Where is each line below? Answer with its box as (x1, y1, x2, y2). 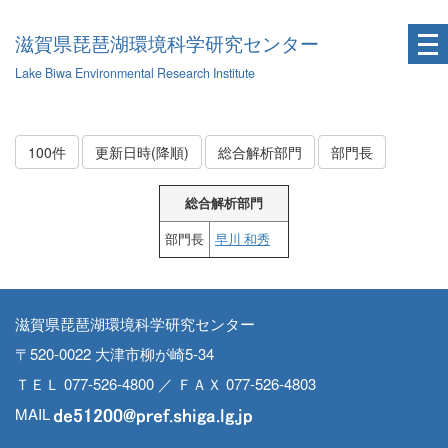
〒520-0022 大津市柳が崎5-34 (15, 343, 214, 364)
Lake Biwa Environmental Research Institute (15, 64, 255, 82)
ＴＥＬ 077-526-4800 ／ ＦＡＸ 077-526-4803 (15, 373, 316, 394)
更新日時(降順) (95, 142, 189, 162)
